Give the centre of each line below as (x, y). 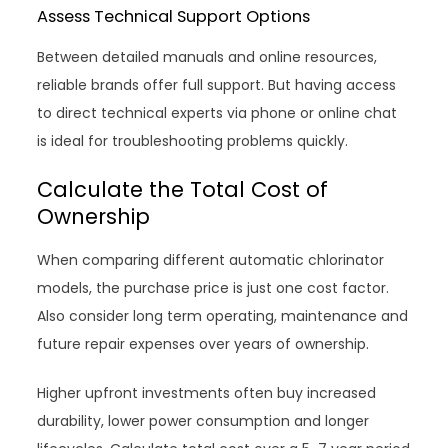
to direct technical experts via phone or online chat (217, 113)
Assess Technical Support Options (174, 17)
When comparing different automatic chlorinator (211, 260)
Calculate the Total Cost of (183, 190)
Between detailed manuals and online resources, (207, 57)
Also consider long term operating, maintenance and (223, 316)
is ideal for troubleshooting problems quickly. (193, 141)
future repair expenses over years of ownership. (203, 344)
